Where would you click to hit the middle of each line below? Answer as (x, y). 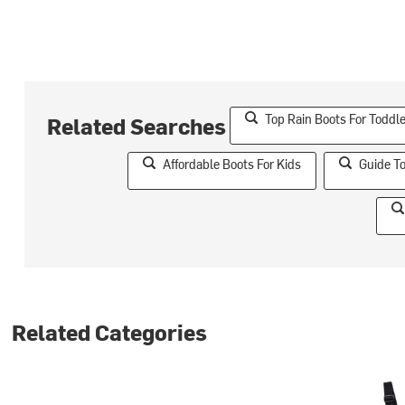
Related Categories (110, 331)
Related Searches (136, 125)
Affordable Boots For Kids (231, 164)
